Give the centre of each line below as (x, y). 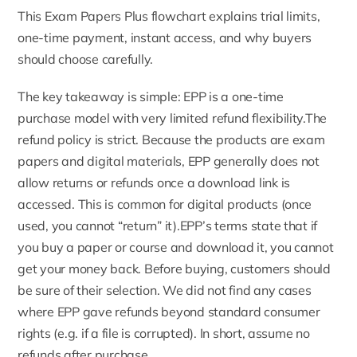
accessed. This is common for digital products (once (165, 204)
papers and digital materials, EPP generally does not (169, 161)
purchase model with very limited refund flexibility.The (173, 118)
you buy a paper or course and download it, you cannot (176, 247)
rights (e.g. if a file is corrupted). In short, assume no (164, 333)
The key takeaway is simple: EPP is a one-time (151, 96)
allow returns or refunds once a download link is (154, 182)
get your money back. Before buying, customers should (174, 269)
